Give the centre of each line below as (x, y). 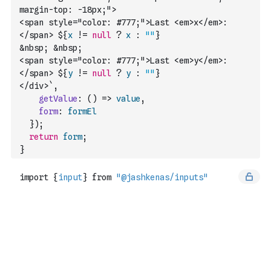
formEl (82, 111)
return (44, 137)
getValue (58, 99)
